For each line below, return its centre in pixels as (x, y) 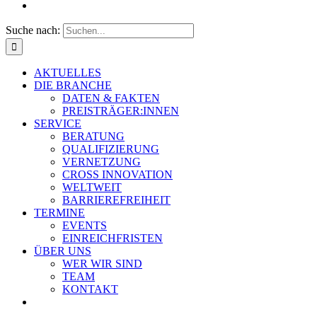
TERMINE (59, 213)
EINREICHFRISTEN (113, 238)
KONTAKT (90, 289)
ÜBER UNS (63, 251)
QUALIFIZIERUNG (111, 149)
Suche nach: (33, 30)
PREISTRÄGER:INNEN (121, 111)
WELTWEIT (92, 187)
